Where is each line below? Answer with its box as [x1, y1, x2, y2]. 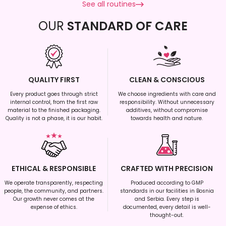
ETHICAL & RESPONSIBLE [12, 163, 96, 174]
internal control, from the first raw [10, 98, 98, 106]
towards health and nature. [131, 115, 203, 123]
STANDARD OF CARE [67, 18, 188, 35]
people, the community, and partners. [4, 187, 104, 195]
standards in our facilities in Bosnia [120, 187, 214, 195]
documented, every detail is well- [123, 203, 211, 211]
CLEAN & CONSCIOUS [129, 75, 205, 85]
